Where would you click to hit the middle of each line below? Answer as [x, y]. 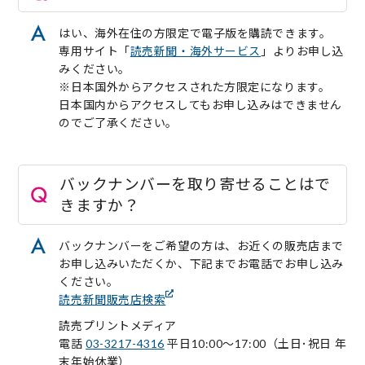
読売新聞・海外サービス [195, 51]
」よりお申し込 [302, 51]
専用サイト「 [95, 51]
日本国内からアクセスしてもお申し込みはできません [200, 104]
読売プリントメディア [118, 325]
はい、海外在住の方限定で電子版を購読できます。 [195, 33]
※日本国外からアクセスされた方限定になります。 [195, 86]
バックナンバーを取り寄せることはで [195, 183]
